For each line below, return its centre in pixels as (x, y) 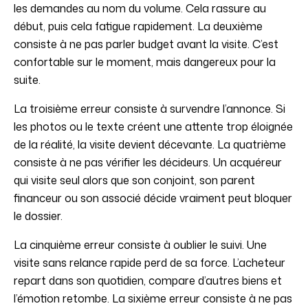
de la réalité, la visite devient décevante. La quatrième (150, 145)
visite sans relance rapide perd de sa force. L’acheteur (150, 263)
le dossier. (38, 216)
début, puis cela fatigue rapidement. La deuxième (138, 26)
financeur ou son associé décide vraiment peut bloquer (153, 198)
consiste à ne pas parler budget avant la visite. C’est (146, 44)
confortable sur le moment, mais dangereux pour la (145, 62)
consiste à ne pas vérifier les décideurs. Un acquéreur (148, 163)
